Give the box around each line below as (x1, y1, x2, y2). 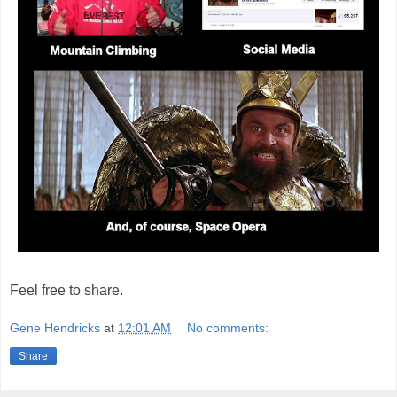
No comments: (187, 321, 269, 336)
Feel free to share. (10, 282, 123, 298)
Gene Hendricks (10, 321, 100, 336)
